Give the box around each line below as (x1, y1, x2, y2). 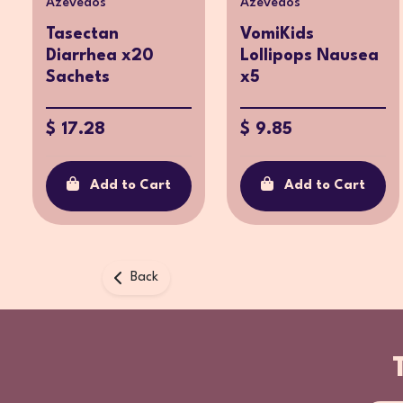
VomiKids (240, 26, 314, 43)
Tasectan (46, 26, 119, 43)
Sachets (46, 69, 110, 86)
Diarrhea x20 (46, 48, 154, 65)
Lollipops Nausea (240, 48, 379, 65)
